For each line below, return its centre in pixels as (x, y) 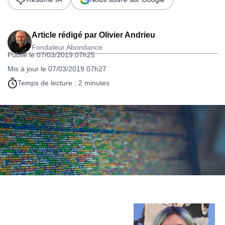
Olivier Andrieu (127, 35)
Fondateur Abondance (67, 47)
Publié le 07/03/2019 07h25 (51, 55)
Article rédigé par (65, 35)
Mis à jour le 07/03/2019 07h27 (57, 69)
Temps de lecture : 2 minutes (64, 83)
